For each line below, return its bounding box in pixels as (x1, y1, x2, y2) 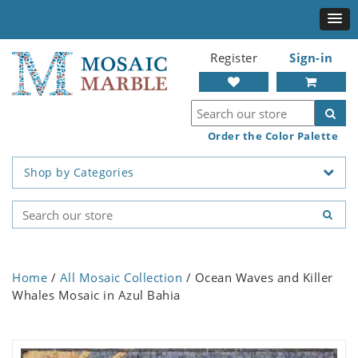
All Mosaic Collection (59, 269, 182, 286)
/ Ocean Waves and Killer (182, 269, 333, 286)
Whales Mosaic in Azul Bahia (12, 287, 181, 304)
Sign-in (289, 50, 333, 66)
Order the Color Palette (207, 129, 338, 143)
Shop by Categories (23, 165, 134, 181)
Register (210, 50, 257, 66)
